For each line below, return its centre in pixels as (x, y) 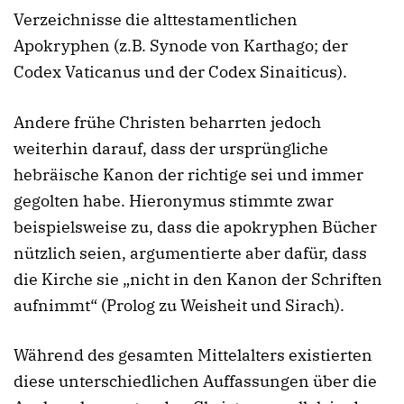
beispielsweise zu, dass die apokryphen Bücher (195, 226)
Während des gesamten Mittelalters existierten (193, 355)
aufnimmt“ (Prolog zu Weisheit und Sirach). (179, 305)
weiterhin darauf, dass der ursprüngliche (171, 148)
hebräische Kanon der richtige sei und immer (188, 174)
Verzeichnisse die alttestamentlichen (156, 20)
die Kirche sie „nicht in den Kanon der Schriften (198, 279)
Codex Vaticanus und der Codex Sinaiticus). (180, 72)
